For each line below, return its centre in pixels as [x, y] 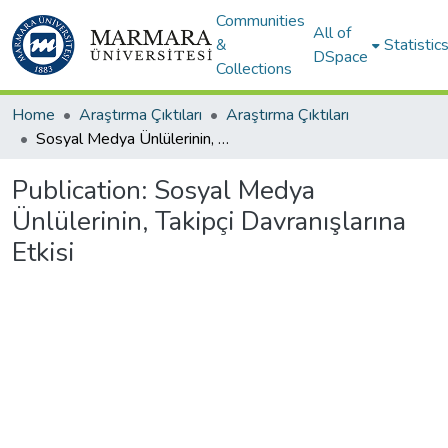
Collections [254, 69]
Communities [260, 21]
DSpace [340, 57]
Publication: [83, 190]
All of [332, 33]
